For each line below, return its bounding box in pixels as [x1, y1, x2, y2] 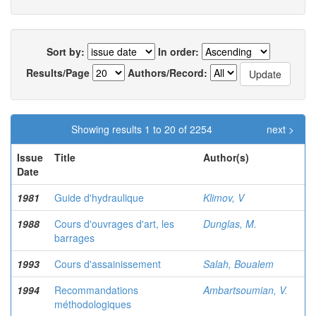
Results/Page [25, 65, 90, 80]
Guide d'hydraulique [54, 190, 144, 205]
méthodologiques [54, 297, 131, 311]
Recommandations [54, 283, 138, 297]
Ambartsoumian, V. [203, 283, 288, 297]
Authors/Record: [127, 65, 207, 80]
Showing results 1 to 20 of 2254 [71, 122, 218, 136]
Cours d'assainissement [54, 257, 161, 271]
